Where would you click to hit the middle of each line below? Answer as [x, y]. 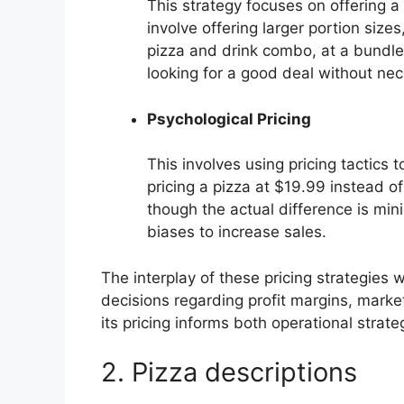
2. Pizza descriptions [229, 372]
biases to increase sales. [237, 232]
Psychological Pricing [229, 119]
